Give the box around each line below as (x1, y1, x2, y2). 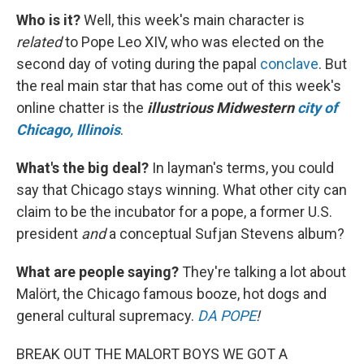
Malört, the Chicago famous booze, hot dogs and (16, 284, 327, 302)
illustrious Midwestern (147, 98, 297, 116)
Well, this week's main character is (84, 11, 305, 28)
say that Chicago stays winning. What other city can (16, 180, 347, 198)
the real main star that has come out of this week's (16, 76, 341, 94)
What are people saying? (16, 262, 182, 280)
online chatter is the (16, 98, 147, 116)
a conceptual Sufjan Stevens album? (106, 224, 344, 242)
